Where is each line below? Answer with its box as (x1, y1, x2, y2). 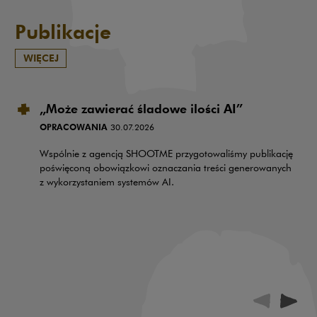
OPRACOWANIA (40, 121, 108, 133)
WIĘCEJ (23, 51, 59, 65)
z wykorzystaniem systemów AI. (40, 175, 174, 189)
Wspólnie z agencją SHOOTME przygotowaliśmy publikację (40, 147, 293, 161)
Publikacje (15, 18, 111, 44)
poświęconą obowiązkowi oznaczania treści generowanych (40, 161, 292, 175)
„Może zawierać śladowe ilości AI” (40, 100, 243, 117)
